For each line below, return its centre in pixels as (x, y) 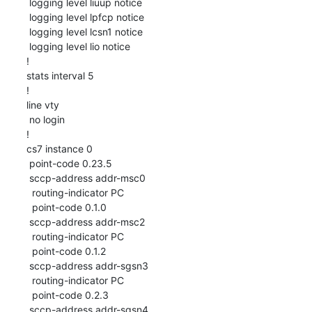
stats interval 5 (60, 75)
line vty (42, 104)
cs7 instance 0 (59, 148)
